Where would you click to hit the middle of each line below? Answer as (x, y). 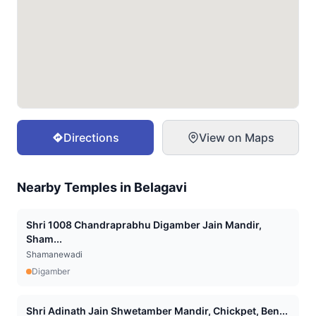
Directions (91, 138)
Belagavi (160, 187)
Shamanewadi (54, 254)
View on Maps (236, 138)
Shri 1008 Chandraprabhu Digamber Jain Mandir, (144, 225)
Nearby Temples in (75, 187)
